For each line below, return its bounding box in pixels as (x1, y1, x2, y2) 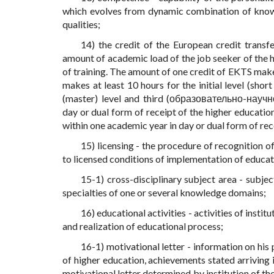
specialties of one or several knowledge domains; (62, 187, 266, 199)
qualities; (62, 18, 100, 31)
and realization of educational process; (62, 220, 223, 232)
